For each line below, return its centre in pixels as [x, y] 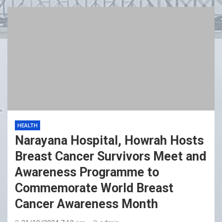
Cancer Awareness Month [86, 204]
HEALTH [28, 126]
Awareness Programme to [87, 172]
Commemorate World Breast [94, 188]
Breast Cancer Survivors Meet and [111, 157]
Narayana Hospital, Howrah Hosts [109, 141]
